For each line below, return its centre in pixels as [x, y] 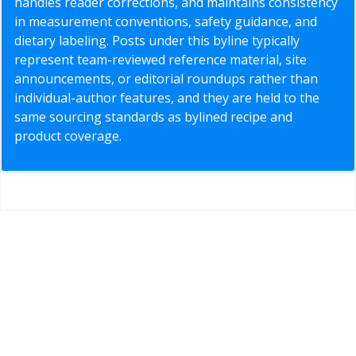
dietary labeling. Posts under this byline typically [157, 41]
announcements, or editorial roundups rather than [166, 79]
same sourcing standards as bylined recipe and [153, 117]
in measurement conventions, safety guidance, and [166, 22]
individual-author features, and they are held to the [167, 98]
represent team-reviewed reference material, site [161, 60]
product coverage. [68, 136]
